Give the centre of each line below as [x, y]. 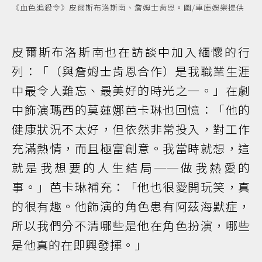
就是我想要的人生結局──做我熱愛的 [131, 168]
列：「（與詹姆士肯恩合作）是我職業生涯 [131, 71]
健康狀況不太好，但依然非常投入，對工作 [131, 129]
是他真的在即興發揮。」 [79, 245]
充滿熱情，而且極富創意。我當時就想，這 [131, 149]
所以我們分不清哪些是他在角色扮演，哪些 [131, 226]
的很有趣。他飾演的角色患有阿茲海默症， [131, 206]
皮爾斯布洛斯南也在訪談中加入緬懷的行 [131, 52]
